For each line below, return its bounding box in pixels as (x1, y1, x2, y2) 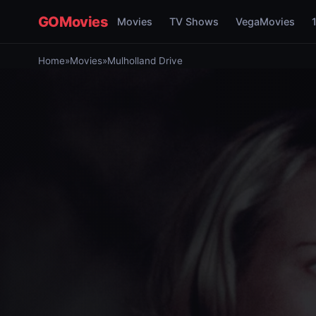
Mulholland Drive (107, 55, 183, 66)
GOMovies (37, 13, 109, 30)
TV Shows (169, 16, 219, 28)
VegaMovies (235, 16, 295, 28)
